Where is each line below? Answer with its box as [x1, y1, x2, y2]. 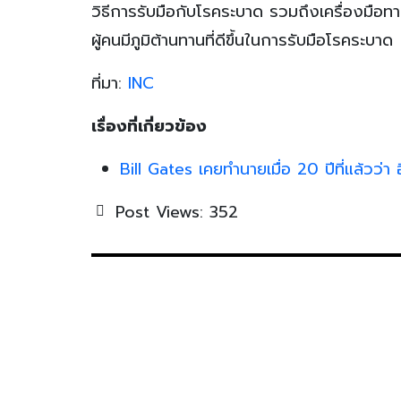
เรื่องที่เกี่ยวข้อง [91, 113, 207, 139]
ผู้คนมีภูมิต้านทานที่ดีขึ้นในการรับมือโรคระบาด [91, 27, 393, 53]
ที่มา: [91, 70, 128, 96]
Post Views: [115, 199, 203, 225]
